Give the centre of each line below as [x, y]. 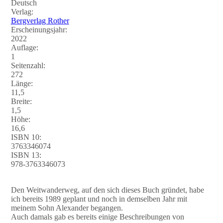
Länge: [22, 83]
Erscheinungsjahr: [39, 29]
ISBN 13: [26, 155]
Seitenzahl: [28, 65]
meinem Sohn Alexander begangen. [67, 208]
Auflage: [24, 47]
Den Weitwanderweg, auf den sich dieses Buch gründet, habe [107, 190]
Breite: [21, 101]
